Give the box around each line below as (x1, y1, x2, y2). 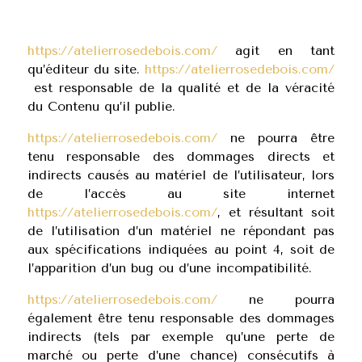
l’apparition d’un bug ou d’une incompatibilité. (27, 260, 312, 276)
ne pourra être (217, 130, 335, 145)
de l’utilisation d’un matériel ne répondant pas (27, 223, 335, 238)
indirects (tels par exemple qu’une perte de (27, 329, 335, 344)
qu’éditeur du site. (27, 61, 145, 77)
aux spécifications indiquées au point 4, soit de (27, 242, 335, 257)
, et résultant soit (217, 204, 335, 220)
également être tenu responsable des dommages (27, 310, 335, 326)
